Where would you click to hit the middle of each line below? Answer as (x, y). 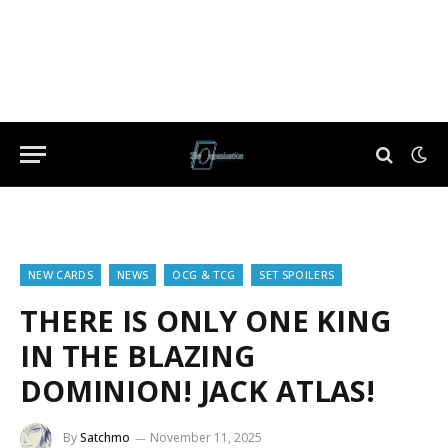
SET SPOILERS (297, 274)
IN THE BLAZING (137, 355)
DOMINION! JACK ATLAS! (197, 390)
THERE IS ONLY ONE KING (205, 320)
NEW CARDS (60, 274)
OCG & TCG (204, 274)
